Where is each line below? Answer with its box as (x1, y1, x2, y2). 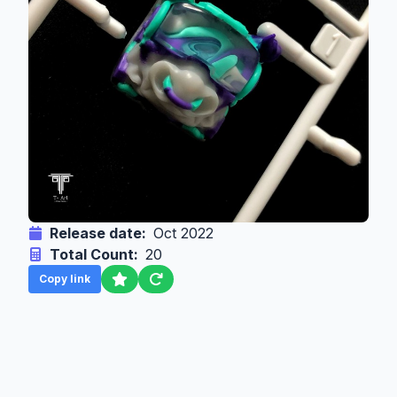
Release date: (50, 223, 146, 242)
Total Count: (50, 245, 138, 263)
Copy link (39, 271, 90, 285)
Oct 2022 (153, 223, 214, 242)
